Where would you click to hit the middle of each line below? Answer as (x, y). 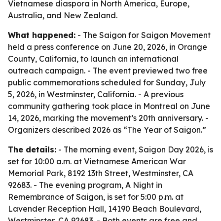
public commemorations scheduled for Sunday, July (107, 82)
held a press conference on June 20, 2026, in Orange (108, 47)
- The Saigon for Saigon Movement (143, 35)
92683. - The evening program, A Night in (85, 185)
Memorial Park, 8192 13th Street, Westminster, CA (101, 173)
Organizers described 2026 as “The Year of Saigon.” (107, 130)
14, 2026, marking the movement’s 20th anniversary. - (108, 118)
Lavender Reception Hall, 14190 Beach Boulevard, (105, 209)
